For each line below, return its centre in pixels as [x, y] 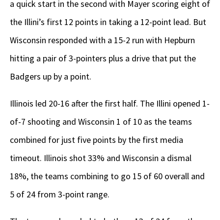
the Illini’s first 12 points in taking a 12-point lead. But [108, 22]
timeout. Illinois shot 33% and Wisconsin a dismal [101, 158]
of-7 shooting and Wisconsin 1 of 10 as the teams [101, 122]
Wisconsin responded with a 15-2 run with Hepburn [102, 40]
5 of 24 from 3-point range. [60, 194]
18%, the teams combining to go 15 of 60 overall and [107, 176]
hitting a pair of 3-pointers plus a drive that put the [103, 58]
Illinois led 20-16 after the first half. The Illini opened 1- [110, 104]
